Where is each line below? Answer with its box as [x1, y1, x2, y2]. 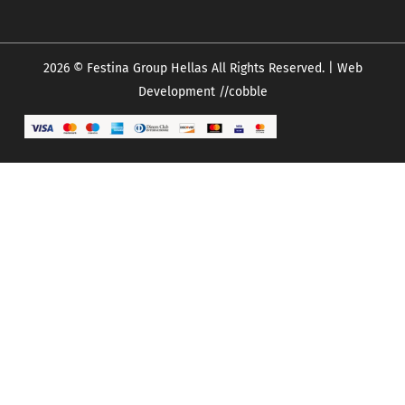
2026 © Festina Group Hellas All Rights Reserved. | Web [42, 61, 363, 77]
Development [137, 84, 215, 100]
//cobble [214, 84, 268, 100]
